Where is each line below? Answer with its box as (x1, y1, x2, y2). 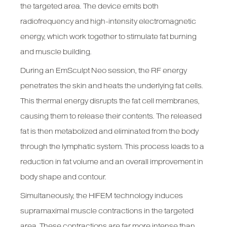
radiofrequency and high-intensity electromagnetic (20, 17, 197, 26)
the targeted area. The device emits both (20, 2, 159, 11)
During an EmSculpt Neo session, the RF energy (20, 66, 187, 75)
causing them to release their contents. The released (20, 112, 202, 121)
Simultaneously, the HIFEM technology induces (20, 192, 183, 200)
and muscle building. (20, 48, 92, 56)
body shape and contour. (20, 173, 107, 181)
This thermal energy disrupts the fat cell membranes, (20, 97, 200, 105)
